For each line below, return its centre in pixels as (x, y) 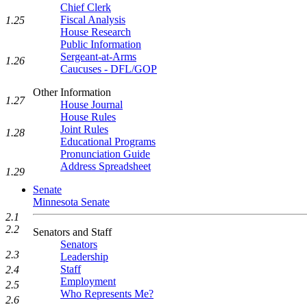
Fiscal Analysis (93, 20)
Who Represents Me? (107, 294)
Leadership (84, 257)
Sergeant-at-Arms (98, 57)
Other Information (72, 92)
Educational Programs (108, 142)
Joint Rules (84, 129)
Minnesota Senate (71, 202)
